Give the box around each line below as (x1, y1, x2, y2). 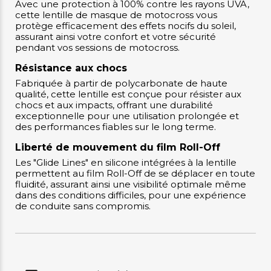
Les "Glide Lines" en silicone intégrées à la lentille (15, 157, 237, 169)
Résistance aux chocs (15, 62, 127, 74)
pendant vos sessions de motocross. (15, 42, 180, 54)
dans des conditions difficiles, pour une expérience (15, 189, 246, 201)
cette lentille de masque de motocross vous (15, 9, 217, 21)
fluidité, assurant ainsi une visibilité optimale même (15, 178, 246, 191)
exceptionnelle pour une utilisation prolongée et (15, 110, 239, 122)
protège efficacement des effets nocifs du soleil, (15, 20, 236, 32)
